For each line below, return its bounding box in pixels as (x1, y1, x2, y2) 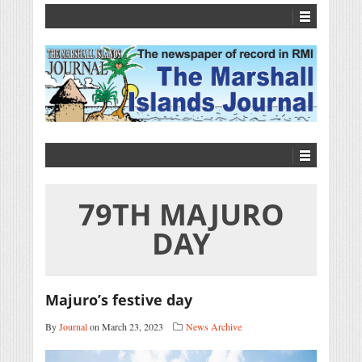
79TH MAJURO (78, 195, 284, 235)
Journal (59, 320, 87, 334)
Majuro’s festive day (45, 290, 192, 310)
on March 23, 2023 (87, 320, 163, 334)
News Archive (186, 320, 242, 334)
